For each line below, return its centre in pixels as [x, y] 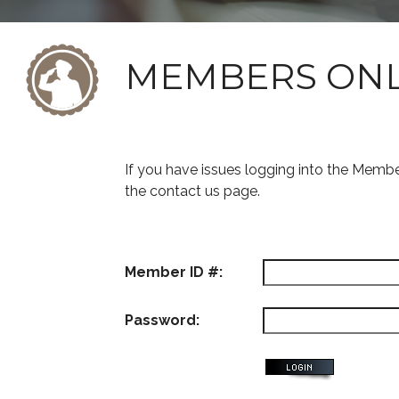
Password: [162, 320]
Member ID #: [174, 272]
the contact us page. [192, 191]
